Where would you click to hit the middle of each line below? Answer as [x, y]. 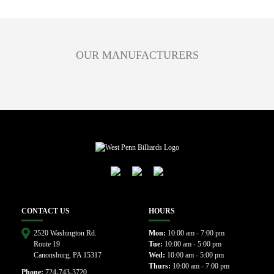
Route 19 [47, 244]
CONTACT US [46, 211]
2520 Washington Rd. [65, 233]
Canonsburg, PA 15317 [68, 255]
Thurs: [159, 266]
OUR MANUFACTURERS [137, 55]
